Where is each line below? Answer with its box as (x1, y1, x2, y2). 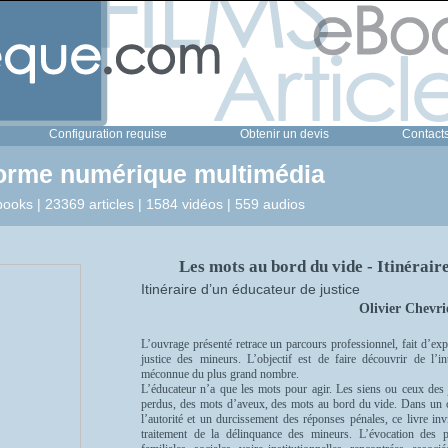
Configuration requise (49, 126, 167, 141)
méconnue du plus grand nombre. (141, 367, 299, 381)
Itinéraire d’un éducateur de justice (141, 281, 360, 297)
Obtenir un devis (240, 126, 329, 141)
